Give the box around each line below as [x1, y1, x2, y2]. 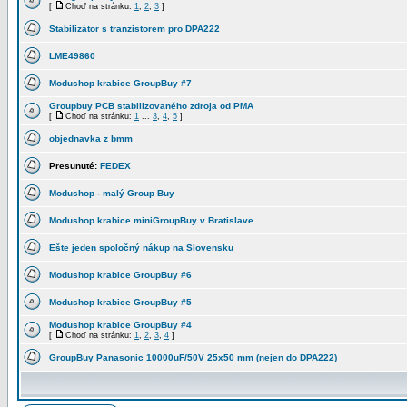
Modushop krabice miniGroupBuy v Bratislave [49, 215, 253, 225]
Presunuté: [49, 161, 97, 171]
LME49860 [49, 51, 95, 61]
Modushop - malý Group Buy [49, 188, 174, 198]
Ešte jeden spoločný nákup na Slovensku [49, 243, 233, 253]
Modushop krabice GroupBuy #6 [49, 270, 192, 280]
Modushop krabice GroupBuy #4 [49, 320, 192, 330]
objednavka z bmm [49, 134, 133, 144]
